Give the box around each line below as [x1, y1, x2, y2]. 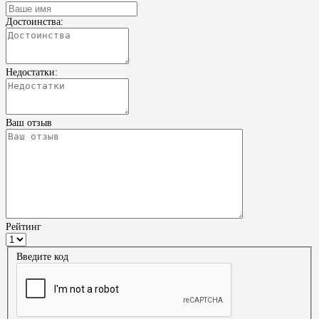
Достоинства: [6, 16, 63, 27]
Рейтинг [6, 221, 41, 232]
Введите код [16, 251, 68, 262]
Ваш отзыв [6, 117, 52, 128]
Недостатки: [6, 66, 58, 78]
